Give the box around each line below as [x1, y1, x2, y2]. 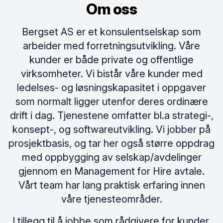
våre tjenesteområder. [61, 193, 162, 205]
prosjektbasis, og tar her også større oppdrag [8, 137, 215, 149]
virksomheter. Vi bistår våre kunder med [20, 68, 203, 80]
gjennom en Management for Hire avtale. [18, 165, 205, 177]
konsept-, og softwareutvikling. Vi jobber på [12, 123, 211, 135]
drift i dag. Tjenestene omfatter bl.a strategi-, [9, 110, 214, 121]
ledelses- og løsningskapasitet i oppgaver [17, 82, 206, 94]
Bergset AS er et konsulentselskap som [22, 26, 201, 38]
